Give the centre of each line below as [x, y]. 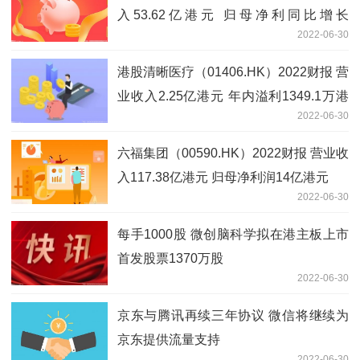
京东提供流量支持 [169, 339]
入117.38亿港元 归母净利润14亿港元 [223, 177]
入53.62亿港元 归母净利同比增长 [233, 14]
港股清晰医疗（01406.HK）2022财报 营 [233, 72]
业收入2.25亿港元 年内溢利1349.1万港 [233, 96]
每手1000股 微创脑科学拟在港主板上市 [233, 234]
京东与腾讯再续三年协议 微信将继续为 [233, 315]
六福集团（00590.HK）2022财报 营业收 [233, 153]
